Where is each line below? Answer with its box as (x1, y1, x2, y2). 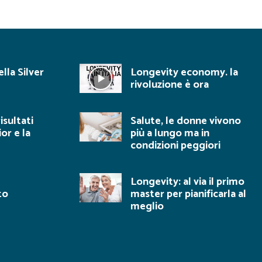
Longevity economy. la (130, 64, 238, 81)
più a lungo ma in (130, 125, 209, 142)
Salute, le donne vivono (130, 112, 241, 130)
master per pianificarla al (130, 185, 246, 203)
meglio (130, 198, 164, 215)
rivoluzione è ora (130, 76, 209, 94)
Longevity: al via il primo (130, 173, 244, 191)
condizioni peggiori (130, 137, 220, 154)
